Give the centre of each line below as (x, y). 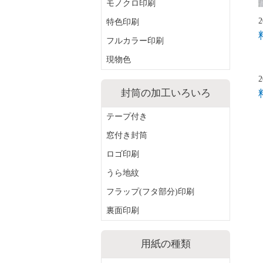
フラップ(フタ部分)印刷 (150, 192)
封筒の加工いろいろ (166, 93)
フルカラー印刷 (135, 41)
